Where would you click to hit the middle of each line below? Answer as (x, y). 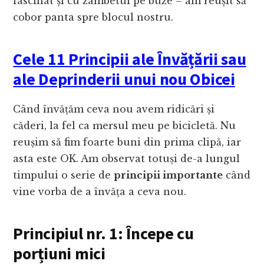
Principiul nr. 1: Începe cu (103, 234)
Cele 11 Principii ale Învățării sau (130, 59)
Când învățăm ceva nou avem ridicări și (114, 109)
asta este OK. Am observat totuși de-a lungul (127, 159)
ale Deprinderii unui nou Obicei (124, 79)
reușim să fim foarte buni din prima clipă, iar (127, 142)
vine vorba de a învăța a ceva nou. (100, 192)
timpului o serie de (64, 175)
